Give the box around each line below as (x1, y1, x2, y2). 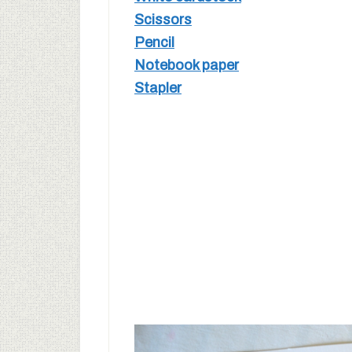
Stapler (134, 79, 181, 96)
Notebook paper (134, 57, 239, 73)
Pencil (134, 34, 174, 50)
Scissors (134, 11, 192, 27)
